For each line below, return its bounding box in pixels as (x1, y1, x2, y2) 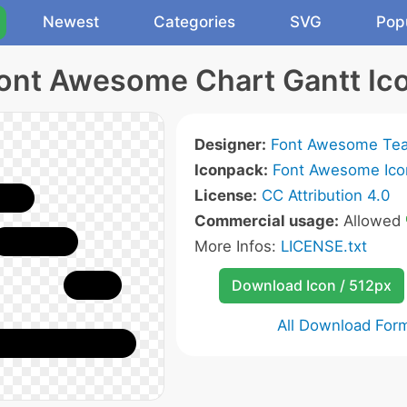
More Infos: (194, 237, 281, 255)
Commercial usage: (194, 212, 339, 230)
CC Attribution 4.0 (262, 186, 390, 204)
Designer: (194, 135, 266, 154)
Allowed (339, 212, 405, 230)
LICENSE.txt (281, 237, 367, 255)
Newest (43, 13, 99, 31)
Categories (154, 13, 235, 31)
